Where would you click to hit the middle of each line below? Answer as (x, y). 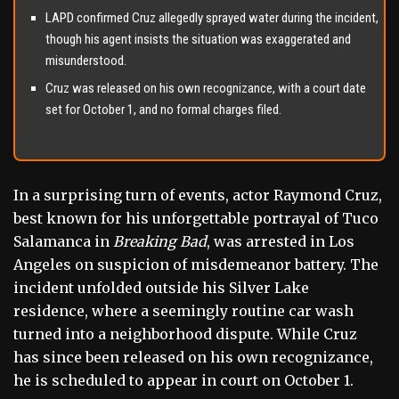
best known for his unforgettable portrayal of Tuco (196, 219)
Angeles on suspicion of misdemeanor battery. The (196, 265)
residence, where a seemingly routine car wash (183, 311)
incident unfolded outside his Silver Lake (161, 288)
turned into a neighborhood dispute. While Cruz (185, 334)
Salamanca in (63, 242)
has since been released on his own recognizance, (193, 358)
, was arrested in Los (281, 242)
